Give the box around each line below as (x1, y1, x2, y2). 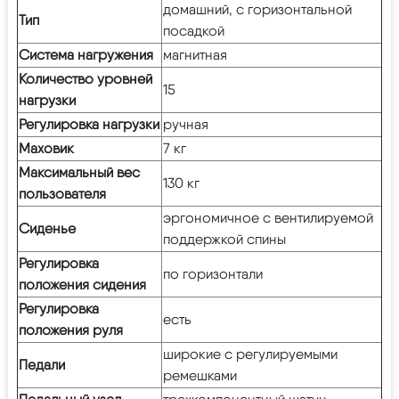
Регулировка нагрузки (19, 115, 159, 133)
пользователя (19, 184, 106, 202)
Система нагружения (19, 45, 153, 63)
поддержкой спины (163, 230, 286, 248)
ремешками (163, 366, 237, 384)
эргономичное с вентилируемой (163, 208, 373, 226)
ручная (163, 115, 208, 133)
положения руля (19, 321, 123, 338)
